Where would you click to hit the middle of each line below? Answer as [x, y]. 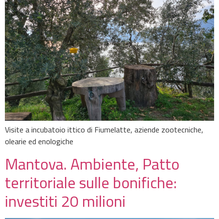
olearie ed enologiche [39, 142]
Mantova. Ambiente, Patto [92, 164]
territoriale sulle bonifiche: [91, 182]
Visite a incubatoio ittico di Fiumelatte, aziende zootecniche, [104, 130]
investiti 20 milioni [65, 201]
